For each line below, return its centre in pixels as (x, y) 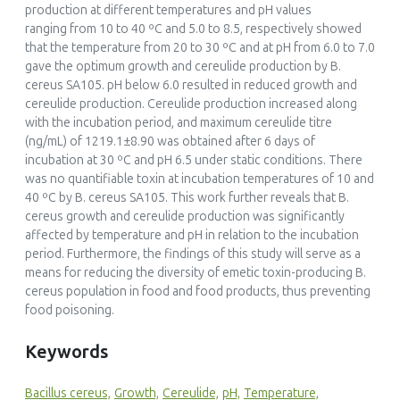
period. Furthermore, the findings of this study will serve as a (193, 254)
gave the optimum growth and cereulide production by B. (183, 67)
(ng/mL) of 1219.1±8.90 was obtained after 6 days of (170, 142)
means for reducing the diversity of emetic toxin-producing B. (196, 273)
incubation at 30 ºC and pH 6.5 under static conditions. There (194, 161)
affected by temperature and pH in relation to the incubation (192, 236)
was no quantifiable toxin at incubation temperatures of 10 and (200, 179)
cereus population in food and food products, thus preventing (198, 292)
